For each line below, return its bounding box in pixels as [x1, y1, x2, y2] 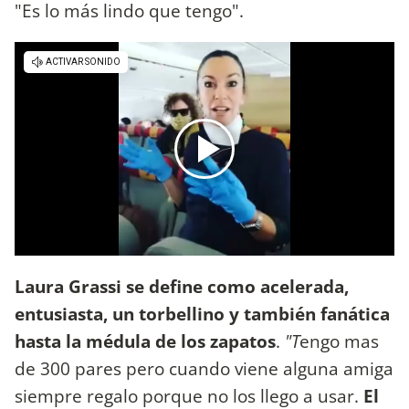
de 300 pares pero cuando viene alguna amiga [15, 355, 393, 381]
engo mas [299, 328, 379, 353]
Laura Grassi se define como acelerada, [15, 273, 349, 299]
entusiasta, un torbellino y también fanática [15, 300, 390, 326]
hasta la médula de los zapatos [15, 328, 276, 353]
